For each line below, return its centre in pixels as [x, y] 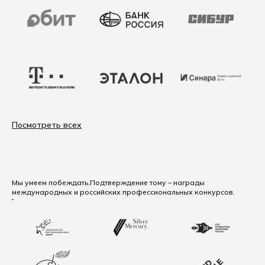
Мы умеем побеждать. [51, 182]
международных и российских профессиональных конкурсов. [123, 192]
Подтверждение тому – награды [147, 182]
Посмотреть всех [47, 125]
